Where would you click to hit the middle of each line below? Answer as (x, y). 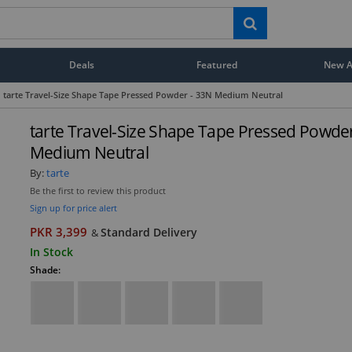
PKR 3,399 (58, 232)
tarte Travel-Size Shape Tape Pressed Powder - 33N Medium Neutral (143, 95)
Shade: (45, 269)
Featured (217, 64)
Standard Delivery (148, 232)
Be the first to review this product (97, 191)
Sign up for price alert (73, 207)
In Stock (51, 251)
